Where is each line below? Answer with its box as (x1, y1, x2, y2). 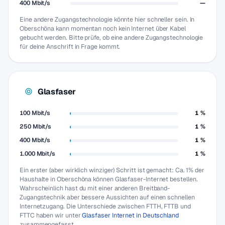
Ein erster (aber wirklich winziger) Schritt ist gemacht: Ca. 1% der (20, 166, 204, 174)
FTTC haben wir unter (20, 211, 82, 219)
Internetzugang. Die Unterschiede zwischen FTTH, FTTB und (20, 202, 191, 210)
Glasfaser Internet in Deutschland (82, 211, 179, 219)
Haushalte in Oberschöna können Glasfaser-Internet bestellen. (20, 175, 198, 183)
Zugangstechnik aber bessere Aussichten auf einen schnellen (20, 193, 195, 201)
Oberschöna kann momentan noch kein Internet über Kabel (20, 24, 186, 33)
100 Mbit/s (20, 109, 51, 117)
